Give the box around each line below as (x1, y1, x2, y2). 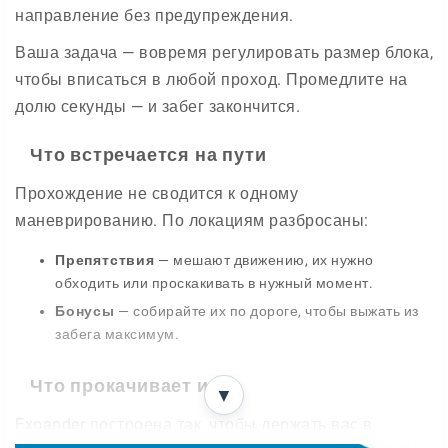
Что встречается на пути (30, 144, 267, 165)
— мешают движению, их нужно (154, 252, 374, 268)
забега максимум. (55, 326, 179, 342)
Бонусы (55, 303, 115, 319)
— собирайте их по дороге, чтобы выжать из (114, 303, 419, 319)
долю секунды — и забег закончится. (15, 97, 300, 116)
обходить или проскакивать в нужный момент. (55, 275, 373, 291)
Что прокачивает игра (30, 375, 240, 396)
